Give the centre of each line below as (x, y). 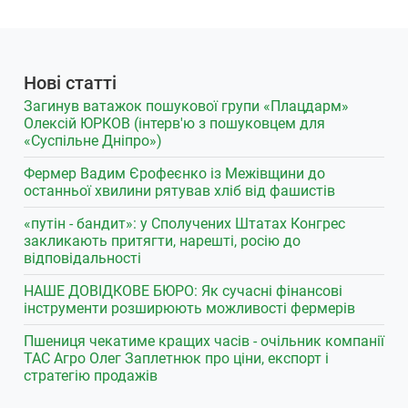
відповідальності (82, 259)
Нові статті (70, 83)
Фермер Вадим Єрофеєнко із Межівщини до (174, 174)
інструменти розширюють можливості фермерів (189, 309)
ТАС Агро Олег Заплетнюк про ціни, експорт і (176, 359)
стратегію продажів (90, 376)
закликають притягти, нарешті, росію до (162, 241)
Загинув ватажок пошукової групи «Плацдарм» (186, 107)
